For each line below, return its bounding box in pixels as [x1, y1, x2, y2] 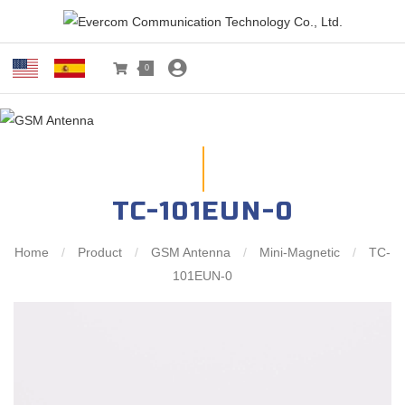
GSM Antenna [147, 245, 234, 260]
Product [74, 245, 126, 260]
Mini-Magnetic [256, 245, 344, 260]
